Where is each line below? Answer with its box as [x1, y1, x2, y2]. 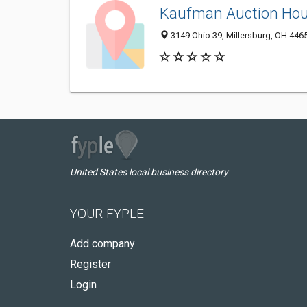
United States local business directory [70, 167, 228, 177]
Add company [70, 237, 135, 250]
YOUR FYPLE [70, 206, 144, 221]
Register [70, 258, 111, 271]
